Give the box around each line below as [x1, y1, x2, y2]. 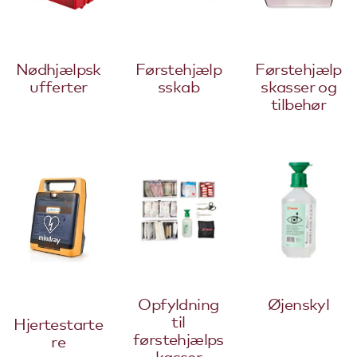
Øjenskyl [268, 292, 330, 314]
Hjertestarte [14, 312, 104, 334]
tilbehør [271, 92, 327, 114]
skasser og [261, 75, 337, 96]
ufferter [29, 75, 88, 96]
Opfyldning [138, 292, 219, 314]
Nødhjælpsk [15, 57, 101, 79]
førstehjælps [133, 328, 224, 349]
